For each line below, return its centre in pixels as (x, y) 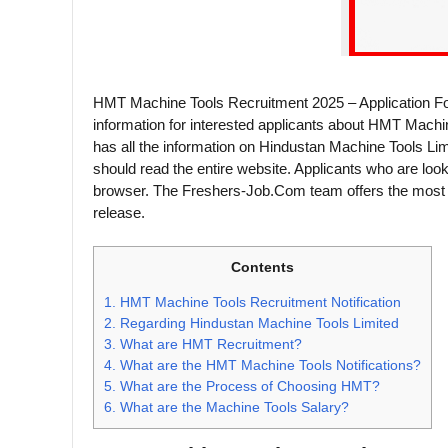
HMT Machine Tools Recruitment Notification (258, 302)
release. (119, 212)
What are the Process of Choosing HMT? (248, 386)
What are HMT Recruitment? (209, 344)
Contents (262, 267)
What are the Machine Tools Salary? (232, 407)
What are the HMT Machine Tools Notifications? (268, 365)
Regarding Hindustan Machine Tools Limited (257, 323)
